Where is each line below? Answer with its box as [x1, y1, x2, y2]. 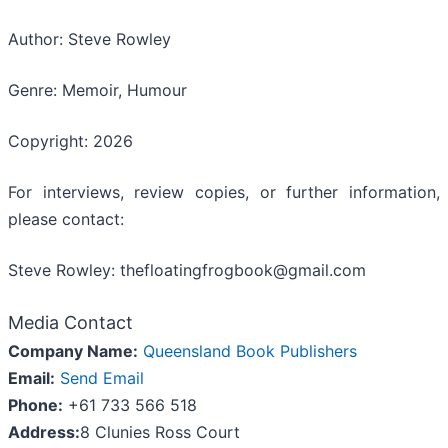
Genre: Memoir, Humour [8, 80, 187, 101]
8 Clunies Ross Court [80, 422, 240, 443]
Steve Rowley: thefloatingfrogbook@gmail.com [8, 260, 366, 281]
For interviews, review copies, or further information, [8, 182, 440, 203]
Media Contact [8, 312, 133, 334]
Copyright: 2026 [8, 131, 133, 152]
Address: [8, 422, 80, 443]
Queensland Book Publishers [143, 341, 357, 362]
